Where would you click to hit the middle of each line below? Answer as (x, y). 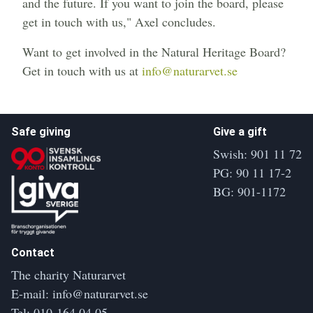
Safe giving (41, 132)
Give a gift (240, 132)
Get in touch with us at (82, 71)
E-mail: (32, 293)
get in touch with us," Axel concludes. (119, 22)
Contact (33, 252)
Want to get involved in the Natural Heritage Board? (154, 52)
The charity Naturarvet (68, 274)
